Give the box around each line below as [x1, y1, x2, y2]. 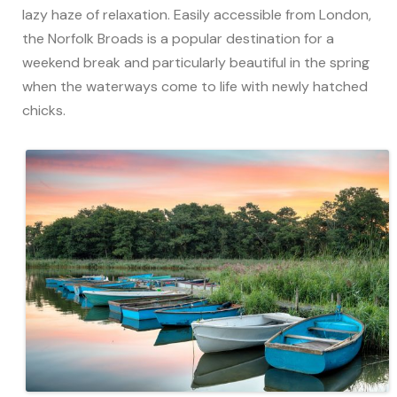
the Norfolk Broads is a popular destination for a [22, 28, 334, 48]
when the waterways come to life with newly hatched [22, 76, 368, 96]
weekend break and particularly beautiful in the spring [22, 52, 370, 72]
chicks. [22, 100, 66, 120]
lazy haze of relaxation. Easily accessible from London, [22, 4, 371, 24]
